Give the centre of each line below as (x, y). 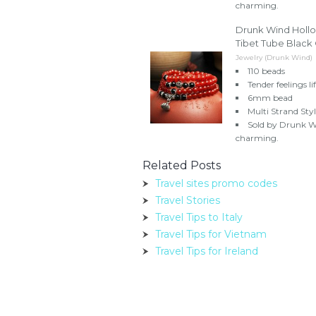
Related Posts (182, 165)
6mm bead (270, 97)
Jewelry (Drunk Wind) (274, 57)
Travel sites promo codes (216, 183)
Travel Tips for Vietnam (211, 234)
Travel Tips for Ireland (207, 251)
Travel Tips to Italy (199, 217)
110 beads (266, 71)
